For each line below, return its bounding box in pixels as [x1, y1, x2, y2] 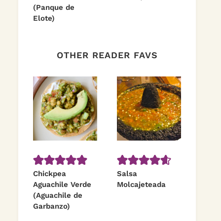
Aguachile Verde [33, 180, 91, 189]
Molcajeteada [117, 180, 166, 189]
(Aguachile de [33, 191, 82, 200]
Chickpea [33, 169, 66, 178]
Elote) [33, 14, 55, 23]
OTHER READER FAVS [56, 50, 158, 60]
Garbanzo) [33, 202, 70, 211]
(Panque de [33, 3, 74, 12]
